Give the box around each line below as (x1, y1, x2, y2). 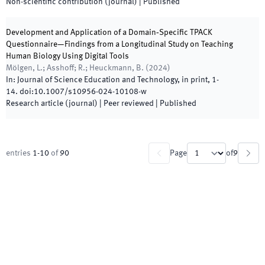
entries (6, 149, 31, 157)
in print (182, 76, 208, 84)
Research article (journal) (6, 99, 98, 108)
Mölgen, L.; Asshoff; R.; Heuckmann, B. (6, 64, 144, 72)
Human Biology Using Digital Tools (6, 52, 129, 60)
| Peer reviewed (98, 99, 154, 108)
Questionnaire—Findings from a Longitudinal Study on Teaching (6, 40, 233, 49)
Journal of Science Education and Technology (17, 76, 177, 84)
